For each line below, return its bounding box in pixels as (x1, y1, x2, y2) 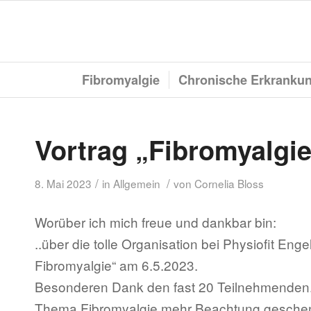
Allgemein (113, 176, 160, 191)
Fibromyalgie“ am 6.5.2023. (35, 255, 198, 275)
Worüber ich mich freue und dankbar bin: (35, 212, 276, 232)
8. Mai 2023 (35, 176, 92, 191)
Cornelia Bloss (194, 176, 264, 191)
